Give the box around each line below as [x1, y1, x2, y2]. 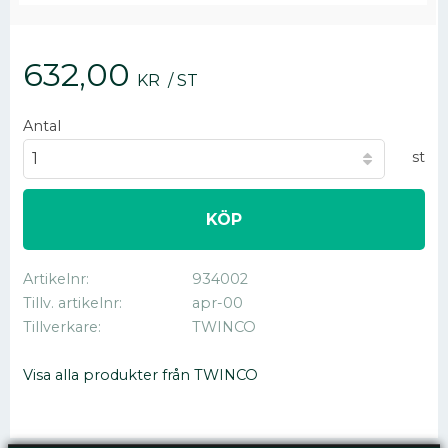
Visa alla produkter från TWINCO [23, 365, 259, 384]
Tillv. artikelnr [23, 294, 120, 313]
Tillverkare [23, 317, 99, 336]
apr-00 [191, 294, 243, 313]
